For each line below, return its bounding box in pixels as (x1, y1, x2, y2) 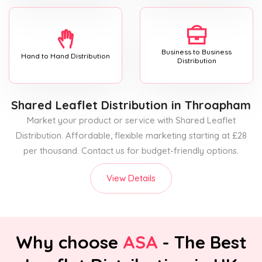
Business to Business (161, 47, 232, 56)
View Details (106, 172, 156, 184)
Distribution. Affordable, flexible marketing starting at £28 (15, 129, 247, 141)
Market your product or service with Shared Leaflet (26, 114, 236, 126)
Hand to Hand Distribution (21, 51, 110, 61)
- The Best (157, 230, 247, 253)
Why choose (15, 230, 123, 253)
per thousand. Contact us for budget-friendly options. (23, 144, 239, 156)
